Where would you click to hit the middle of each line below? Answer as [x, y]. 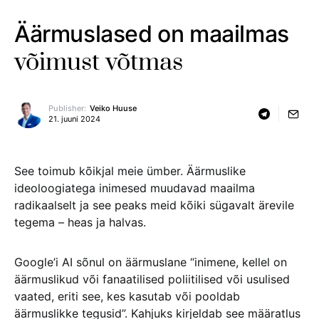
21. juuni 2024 [74, 119]
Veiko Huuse [113, 108]
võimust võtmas [99, 63]
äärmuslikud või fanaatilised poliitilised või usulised [152, 279]
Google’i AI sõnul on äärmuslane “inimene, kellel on [151, 262]
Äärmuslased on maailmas [152, 34]
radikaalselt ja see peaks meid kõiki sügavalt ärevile [154, 205]
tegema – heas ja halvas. [80, 222]
